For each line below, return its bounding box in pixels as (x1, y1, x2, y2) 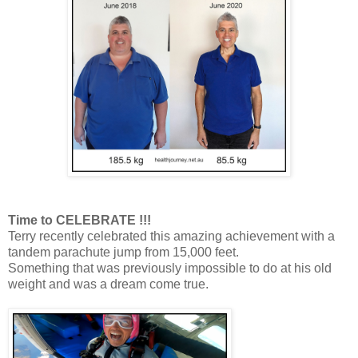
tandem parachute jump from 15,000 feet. (8, 245, 239, 259)
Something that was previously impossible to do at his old (8, 261, 332, 275)
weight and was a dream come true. (8, 276, 209, 291)
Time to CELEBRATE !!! (8, 213, 151, 227)
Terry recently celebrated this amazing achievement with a (8, 229, 335, 243)
